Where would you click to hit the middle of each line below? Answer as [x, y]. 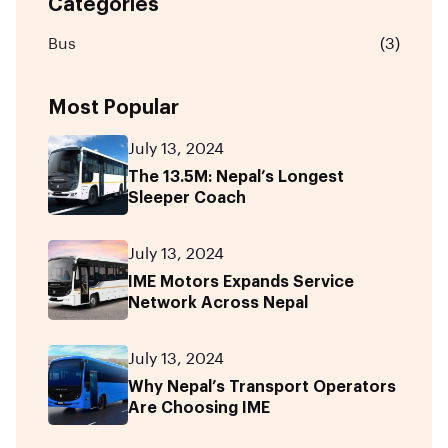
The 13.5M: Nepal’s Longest [236, 176]
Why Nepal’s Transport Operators [262, 386]
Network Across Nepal [218, 302]
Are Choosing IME [199, 407]
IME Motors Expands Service [241, 281]
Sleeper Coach [187, 197]
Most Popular [113, 107]
